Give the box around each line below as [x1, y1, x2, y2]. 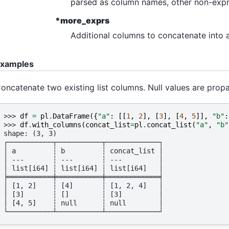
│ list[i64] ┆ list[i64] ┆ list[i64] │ [4, 164, 163, 173]
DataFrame [53, 112, 89, 121]
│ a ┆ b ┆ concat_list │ [4, 147, 163, 155]
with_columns [32, 121, 81, 129]
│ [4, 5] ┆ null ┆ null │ [4, 199, 163, 208]
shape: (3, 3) [4, 129, 57, 138]
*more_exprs [55, 15, 109, 26]
